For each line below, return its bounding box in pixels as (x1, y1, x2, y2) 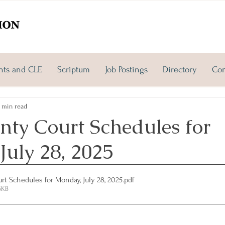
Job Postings (105, 65, 148, 74)
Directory (163, 65, 197, 74)
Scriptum (57, 65, 90, 74)
